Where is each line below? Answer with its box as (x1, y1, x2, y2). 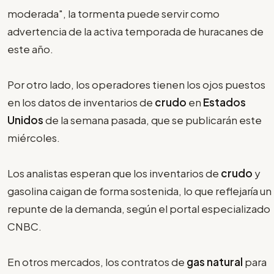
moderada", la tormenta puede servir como (7, 6, 220, 20)
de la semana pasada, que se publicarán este (43, 113, 262, 127)
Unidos (7, 113, 43, 127)
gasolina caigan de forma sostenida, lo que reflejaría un (7, 183, 272, 198)
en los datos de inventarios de (7, 95, 155, 109)
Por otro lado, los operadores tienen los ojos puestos (7, 77, 265, 91)
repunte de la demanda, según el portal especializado (7, 201, 270, 215)
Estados (203, 95, 246, 109)
